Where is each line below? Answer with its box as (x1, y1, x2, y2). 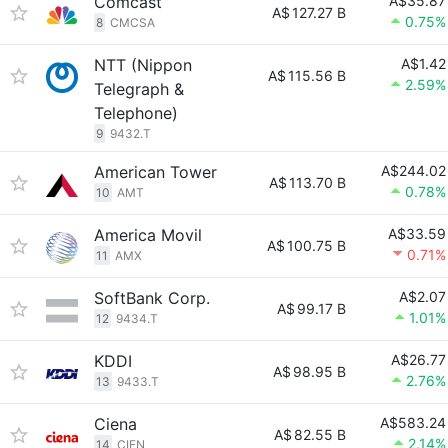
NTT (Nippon (94, 55, 192, 75)
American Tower (94, 162, 217, 182)
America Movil (94, 225, 202, 245)
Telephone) (94, 103, 178, 123)
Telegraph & (94, 79, 184, 99)
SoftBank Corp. (94, 288, 210, 308)
